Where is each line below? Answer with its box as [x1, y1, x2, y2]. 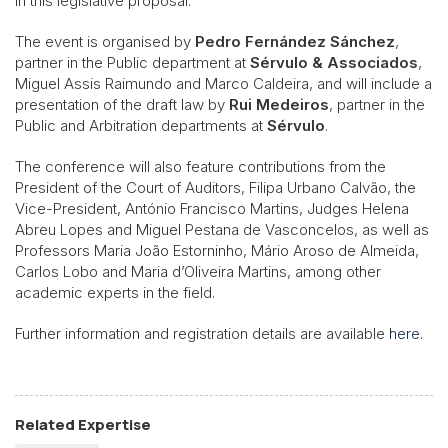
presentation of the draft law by [15, 94, 229, 114]
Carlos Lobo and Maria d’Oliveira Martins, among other [15, 261, 381, 281]
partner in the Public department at [15, 52, 250, 72]
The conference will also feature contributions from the [15, 156, 386, 176]
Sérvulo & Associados [250, 52, 418, 72]
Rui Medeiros [229, 94, 329, 114]
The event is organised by [15, 31, 195, 51]
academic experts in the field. [15, 282, 215, 302]
